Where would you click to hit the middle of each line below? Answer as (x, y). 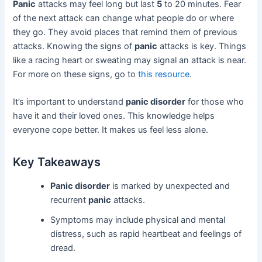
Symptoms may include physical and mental (138, 220)
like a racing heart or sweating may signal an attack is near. (130, 60)
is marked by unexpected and (170, 186)
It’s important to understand (70, 102)
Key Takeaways (57, 162)
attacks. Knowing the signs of (74, 46)
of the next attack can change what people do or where (124, 18)
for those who (215, 102)
